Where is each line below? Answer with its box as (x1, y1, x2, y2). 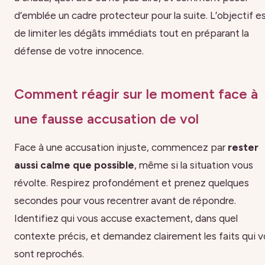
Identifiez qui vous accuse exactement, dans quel (14, 212, 238, 224)
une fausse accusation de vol (14, 111, 199, 128)
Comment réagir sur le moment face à (14, 86, 258, 103)
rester (228, 141, 258, 153)
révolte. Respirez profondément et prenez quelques (14, 176, 249, 189)
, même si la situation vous (134, 159, 253, 171)
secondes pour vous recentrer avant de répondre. (14, 194, 236, 206)
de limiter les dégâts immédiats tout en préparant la (14, 27, 249, 39)
